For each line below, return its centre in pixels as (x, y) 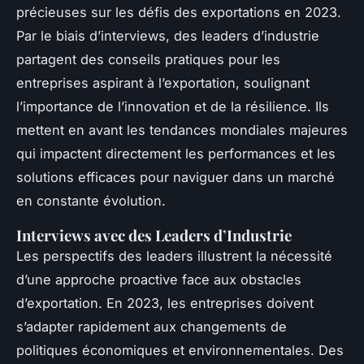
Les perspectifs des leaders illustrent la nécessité (174, 256)
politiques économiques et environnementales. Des (180, 350)
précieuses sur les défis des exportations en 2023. (179, 12)
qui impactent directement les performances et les (176, 153)
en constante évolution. (91, 200)
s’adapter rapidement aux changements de (152, 326)
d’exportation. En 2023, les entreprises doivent (165, 303)
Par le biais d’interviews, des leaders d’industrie (168, 35)
